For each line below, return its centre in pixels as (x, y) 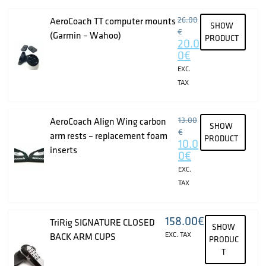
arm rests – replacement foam (109, 136)
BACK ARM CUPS (83, 236)
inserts (64, 150)
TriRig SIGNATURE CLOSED (102, 222)
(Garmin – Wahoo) (85, 35)
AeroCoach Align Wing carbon (108, 121)
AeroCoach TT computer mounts (113, 21)
